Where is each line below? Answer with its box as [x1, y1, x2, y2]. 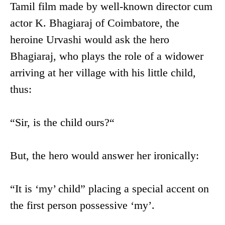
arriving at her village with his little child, [10, 66, 196, 79]
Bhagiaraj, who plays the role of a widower [10, 50, 203, 63]
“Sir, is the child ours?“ [10, 116, 115, 129]
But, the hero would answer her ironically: [10, 149, 199, 162]
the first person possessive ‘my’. [10, 199, 155, 212]
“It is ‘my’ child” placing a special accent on [10, 182, 209, 195]
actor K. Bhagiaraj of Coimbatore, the [10, 17, 179, 30]
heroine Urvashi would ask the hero [10, 33, 169, 46]
